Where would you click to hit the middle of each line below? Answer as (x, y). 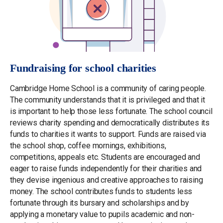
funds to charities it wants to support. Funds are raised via (108, 134)
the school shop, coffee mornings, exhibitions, (88, 146)
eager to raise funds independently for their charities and (106, 169)
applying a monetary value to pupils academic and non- (103, 215)
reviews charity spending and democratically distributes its (110, 123)
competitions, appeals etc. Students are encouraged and (105, 157)
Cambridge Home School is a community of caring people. (108, 89)
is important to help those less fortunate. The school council (111, 111)
